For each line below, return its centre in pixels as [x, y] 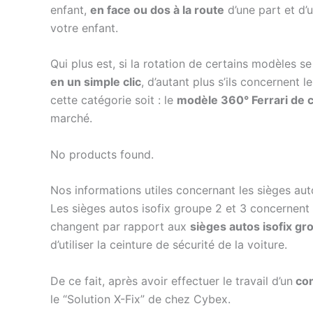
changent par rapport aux [120, 227]
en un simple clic [96, 82]
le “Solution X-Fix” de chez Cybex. [140, 299]
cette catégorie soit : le [114, 100]
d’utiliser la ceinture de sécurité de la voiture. [169, 245]
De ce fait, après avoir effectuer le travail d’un [172, 281]
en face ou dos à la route [157, 9]
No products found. [102, 154]
